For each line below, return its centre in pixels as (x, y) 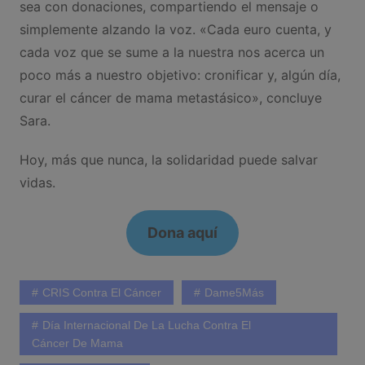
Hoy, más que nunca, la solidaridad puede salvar (168, 160)
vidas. (37, 183)
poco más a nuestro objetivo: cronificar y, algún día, (180, 75)
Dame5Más (234, 293)
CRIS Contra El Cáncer (101, 293)
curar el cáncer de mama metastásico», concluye (170, 98)
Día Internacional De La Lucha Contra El (146, 325)
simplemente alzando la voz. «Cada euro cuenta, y (175, 30)
